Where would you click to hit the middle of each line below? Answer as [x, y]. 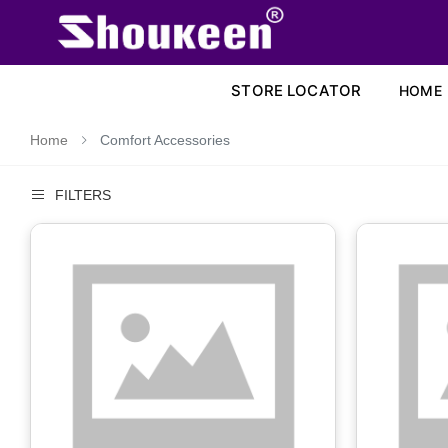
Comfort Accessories [163, 140]
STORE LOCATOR [296, 90]
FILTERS [82, 194]
